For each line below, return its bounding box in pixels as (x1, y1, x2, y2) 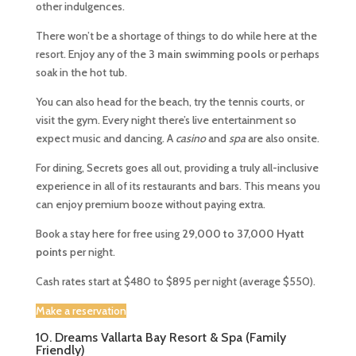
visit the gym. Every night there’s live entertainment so (35, 113, 296, 127)
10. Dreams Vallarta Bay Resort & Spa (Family (35, 330, 286, 345)
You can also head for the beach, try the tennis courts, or (35, 95, 304, 109)
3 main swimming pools (148, 47, 266, 61)
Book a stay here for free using (35, 226, 182, 241)
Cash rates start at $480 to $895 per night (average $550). (35, 274, 315, 288)
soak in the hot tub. (35, 65, 127, 79)
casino (175, 131, 206, 145)
